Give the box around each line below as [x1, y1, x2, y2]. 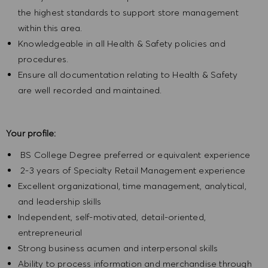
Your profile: [6, 127, 56, 139]
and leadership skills [18, 196, 102, 208]
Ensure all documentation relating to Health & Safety [18, 69, 238, 81]
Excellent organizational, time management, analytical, [18, 180, 246, 192]
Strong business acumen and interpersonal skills [18, 242, 218, 254]
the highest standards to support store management [18, 7, 239, 19]
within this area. [18, 22, 83, 34]
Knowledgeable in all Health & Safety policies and [18, 38, 226, 50]
